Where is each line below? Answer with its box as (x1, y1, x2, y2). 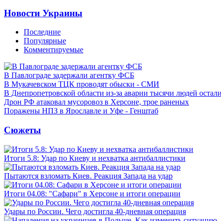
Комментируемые (24, 45, 83, 54)
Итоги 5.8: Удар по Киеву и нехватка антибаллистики (4, 153, 185, 162)
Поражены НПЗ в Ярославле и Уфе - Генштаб (4, 107, 158, 115)
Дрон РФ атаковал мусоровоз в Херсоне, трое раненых (4, 98, 189, 107)
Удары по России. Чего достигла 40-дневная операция (4, 207, 186, 216)
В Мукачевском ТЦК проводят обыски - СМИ (4, 80, 159, 89)
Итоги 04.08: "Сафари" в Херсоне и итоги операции (4, 189, 181, 198)
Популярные (24, 37, 66, 45)
